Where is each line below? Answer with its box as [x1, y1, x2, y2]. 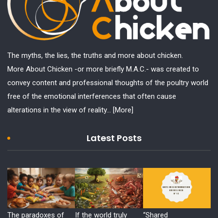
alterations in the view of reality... [7, 106, 113, 115]
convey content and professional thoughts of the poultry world [7, 78, 208, 88]
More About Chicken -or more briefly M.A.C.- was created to [7, 65, 199, 74]
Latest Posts [86, 132, 142, 145]
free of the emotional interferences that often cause [7, 92, 176, 101]
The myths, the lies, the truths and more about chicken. [7, 51, 183, 60]
